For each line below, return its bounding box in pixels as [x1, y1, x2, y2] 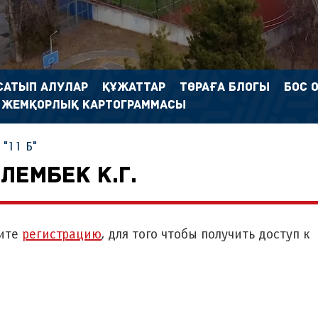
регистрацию [22, 229, 102, 241]
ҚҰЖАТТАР [102, 82, 165, 94]
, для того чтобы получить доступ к [102, 229, 310, 241]
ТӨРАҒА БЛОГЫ [180, 82, 270, 94]
